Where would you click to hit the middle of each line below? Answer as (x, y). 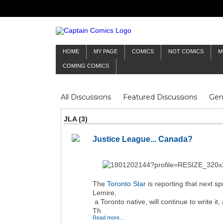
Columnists (137, 125)
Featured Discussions (160, 97)
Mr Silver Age (84, 111)
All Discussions (86, 97)
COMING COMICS (86, 66)
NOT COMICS (186, 51)
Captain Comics (187, 111)
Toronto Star (126, 184)
